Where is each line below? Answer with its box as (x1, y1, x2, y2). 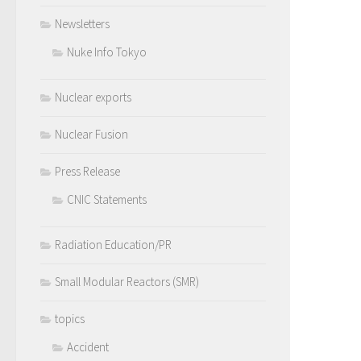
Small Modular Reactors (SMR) (55, 274, 199, 290)
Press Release (55, 164, 120, 180)
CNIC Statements (67, 192, 147, 208)
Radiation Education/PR (55, 237, 172, 253)
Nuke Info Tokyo (67, 44, 147, 60)
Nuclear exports (55, 89, 131, 106)
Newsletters (55, 16, 110, 32)
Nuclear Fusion (55, 127, 128, 143)
